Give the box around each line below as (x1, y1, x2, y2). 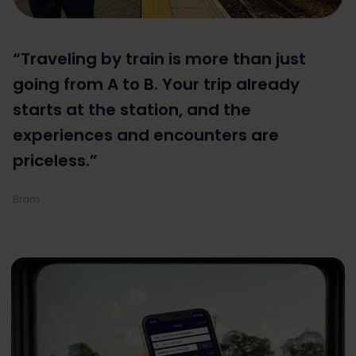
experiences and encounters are (13, 123, 279, 146)
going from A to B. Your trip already (13, 72, 300, 95)
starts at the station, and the (13, 98, 251, 121)
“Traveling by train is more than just (13, 47, 306, 70)
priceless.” (13, 149, 98, 172)
